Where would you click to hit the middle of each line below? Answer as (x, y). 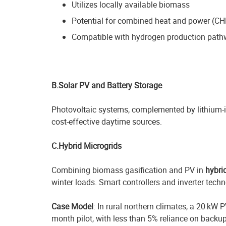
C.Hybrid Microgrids (87, 146)
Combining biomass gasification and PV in (128, 170)
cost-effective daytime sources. (107, 122)
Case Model (72, 206)
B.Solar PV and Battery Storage (107, 85)
